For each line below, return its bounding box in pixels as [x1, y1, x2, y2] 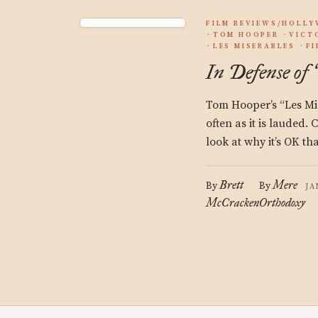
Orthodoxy [259, 196, 305, 209]
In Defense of [206, 60, 312, 84]
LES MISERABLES [212, 42, 296, 50]
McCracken [206, 196, 259, 209]
